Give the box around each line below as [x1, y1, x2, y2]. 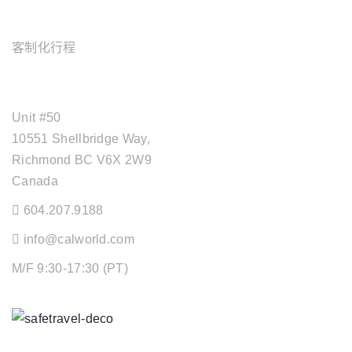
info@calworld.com [23, 232, 135, 246]
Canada [12, 174, 58, 188]
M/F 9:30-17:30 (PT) [12, 261, 129, 275]
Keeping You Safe [12, 332, 118, 346]
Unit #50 [12, 110, 61, 124]
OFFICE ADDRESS [12, 81, 128, 95]
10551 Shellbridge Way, [12, 131, 151, 145]
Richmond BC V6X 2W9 [12, 152, 152, 167]
